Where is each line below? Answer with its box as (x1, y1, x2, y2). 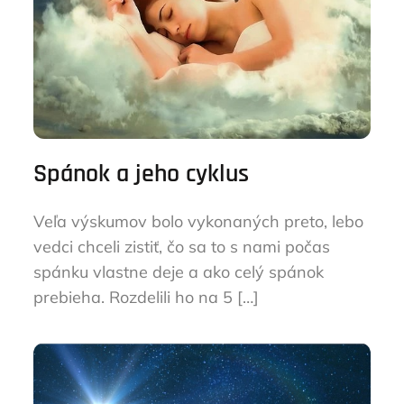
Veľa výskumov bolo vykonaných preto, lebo (33, 211, 364, 232)
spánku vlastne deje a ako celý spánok (33, 262, 325, 282)
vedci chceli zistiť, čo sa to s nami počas (33, 236, 331, 257)
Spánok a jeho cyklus (33, 158, 250, 190)
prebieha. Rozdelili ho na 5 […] (33, 287, 260, 308)
